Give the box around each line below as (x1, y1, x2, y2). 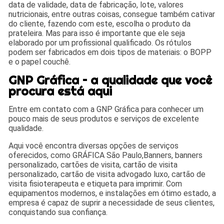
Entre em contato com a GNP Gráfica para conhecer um (8, 104, 204, 114)
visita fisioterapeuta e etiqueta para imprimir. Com (8, 178, 182, 188)
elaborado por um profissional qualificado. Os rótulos (8, 37, 192, 47)
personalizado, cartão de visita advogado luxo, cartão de (8, 169, 206, 179)
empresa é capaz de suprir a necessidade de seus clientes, (8, 197, 215, 207)
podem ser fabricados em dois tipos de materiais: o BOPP (8, 47, 212, 57)
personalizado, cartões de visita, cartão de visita (8, 159, 178, 169)
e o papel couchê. (8, 56, 71, 66)
